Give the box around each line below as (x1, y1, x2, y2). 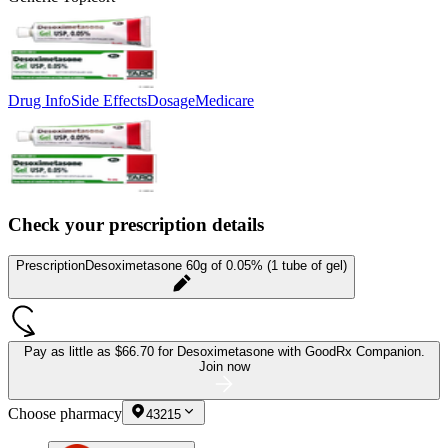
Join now (198, 359, 250, 375)
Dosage (147, 91, 195, 109)
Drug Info (8, 91, 71, 109)
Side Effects (71, 91, 147, 109)
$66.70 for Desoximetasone (114, 344, 278, 360)
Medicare (195, 91, 254, 109)
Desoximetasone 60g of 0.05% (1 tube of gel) (85, 258, 347, 274)
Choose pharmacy (8, 405, 122, 423)
